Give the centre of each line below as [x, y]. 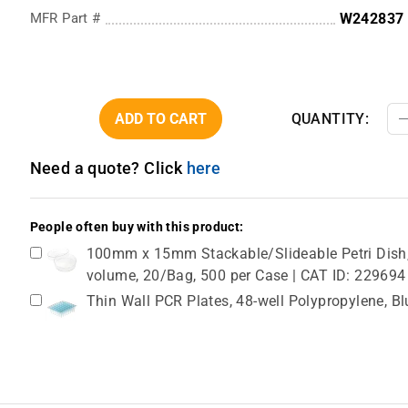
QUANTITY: [330, 119]
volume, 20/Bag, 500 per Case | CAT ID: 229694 [246, 276]
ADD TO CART [160, 119]
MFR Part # [65, 19]
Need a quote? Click [108, 168]
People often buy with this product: [137, 228]
